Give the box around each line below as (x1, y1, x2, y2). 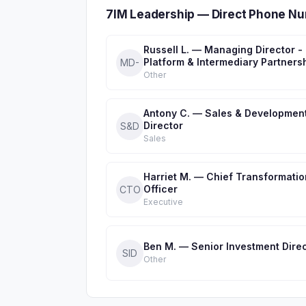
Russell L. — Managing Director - (143, 44, 303, 55)
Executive (143, 197, 183, 207)
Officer (143, 183, 178, 195)
